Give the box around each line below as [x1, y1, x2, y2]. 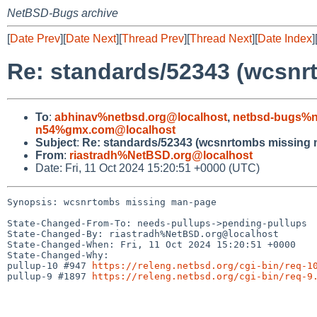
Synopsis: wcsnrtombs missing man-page [7, 196, 217, 207]
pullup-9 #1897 [7, 270, 92, 282]
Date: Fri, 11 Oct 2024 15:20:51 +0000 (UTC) [35, 161, 260, 174]
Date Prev [10, 33, 60, 45]
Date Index [258, 33, 312, 45]
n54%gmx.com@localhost [35, 123, 175, 136]
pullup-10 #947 [7, 260, 92, 271]
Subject [35, 136, 76, 149]
